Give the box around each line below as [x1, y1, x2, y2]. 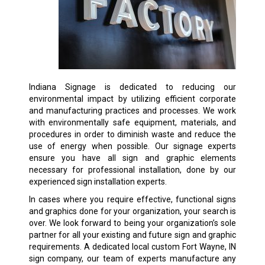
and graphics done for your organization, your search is [28, 206, 237, 216]
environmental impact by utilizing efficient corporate [28, 94, 237, 104]
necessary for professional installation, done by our [28, 165, 237, 175]
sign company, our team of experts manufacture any [28, 254, 237, 264]
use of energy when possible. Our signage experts [28, 141, 237, 151]
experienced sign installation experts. [28, 177, 167, 187]
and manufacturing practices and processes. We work [28, 106, 237, 116]
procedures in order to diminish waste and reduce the [28, 130, 237, 140]
